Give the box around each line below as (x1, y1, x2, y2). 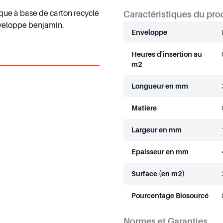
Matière (131, 104, 157, 112)
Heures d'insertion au (131, 50, 202, 58)
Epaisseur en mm (131, 147, 189, 156)
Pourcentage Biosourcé (131, 191, 209, 200)
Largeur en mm (131, 125, 182, 134)
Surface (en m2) (131, 169, 185, 178)
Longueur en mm (131, 82, 188, 90)
